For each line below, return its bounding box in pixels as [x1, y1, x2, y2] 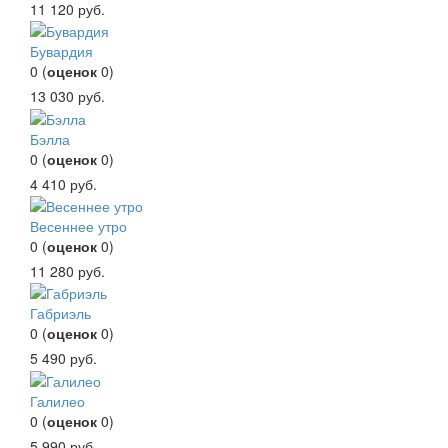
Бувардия [30, 41, 93, 62]
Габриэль [30, 303, 91, 324]
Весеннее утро [30, 215, 127, 236]
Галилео [30, 390, 85, 411]
